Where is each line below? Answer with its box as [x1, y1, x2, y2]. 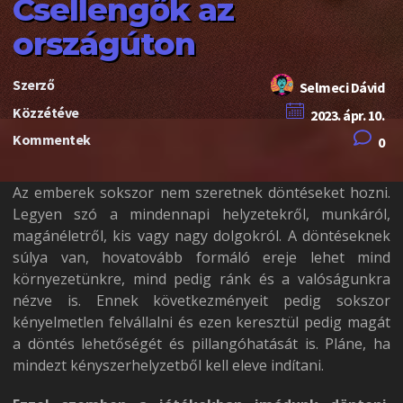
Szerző [13, 76, 54, 94]
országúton [13, 24, 195, 64]
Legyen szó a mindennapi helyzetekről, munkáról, [13, 204, 390, 224]
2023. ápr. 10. [310, 105, 384, 124]
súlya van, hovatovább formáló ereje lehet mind [13, 247, 390, 267]
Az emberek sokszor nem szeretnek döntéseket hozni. [13, 183, 390, 202]
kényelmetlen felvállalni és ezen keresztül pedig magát [13, 312, 390, 332]
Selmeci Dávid [299, 78, 384, 97]
